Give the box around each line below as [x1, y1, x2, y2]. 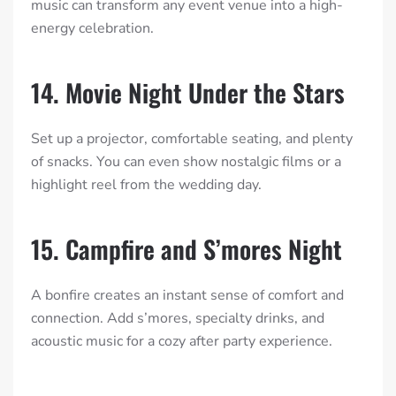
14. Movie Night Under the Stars [31, 74, 345, 111]
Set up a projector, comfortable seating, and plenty [31, 129, 353, 149]
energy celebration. [31, 19, 154, 39]
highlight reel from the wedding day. [31, 175, 262, 195]
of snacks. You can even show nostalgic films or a [31, 152, 341, 172]
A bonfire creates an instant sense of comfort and [31, 286, 344, 306]
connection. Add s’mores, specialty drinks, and [31, 308, 324, 329]
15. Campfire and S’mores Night [31, 231, 342, 268]
